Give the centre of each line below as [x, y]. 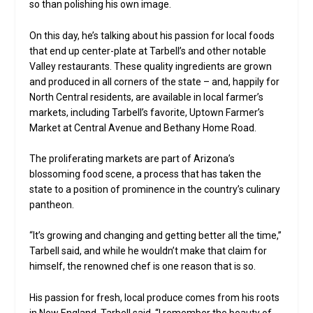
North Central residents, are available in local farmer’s [147, 97]
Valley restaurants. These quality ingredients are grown [151, 66]
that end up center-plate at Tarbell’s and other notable [148, 51]
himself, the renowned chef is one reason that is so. [143, 267]
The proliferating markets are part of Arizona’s [132, 158]
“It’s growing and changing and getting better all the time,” [156, 236]
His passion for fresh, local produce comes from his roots [155, 297]
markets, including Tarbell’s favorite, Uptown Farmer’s [147, 112]
